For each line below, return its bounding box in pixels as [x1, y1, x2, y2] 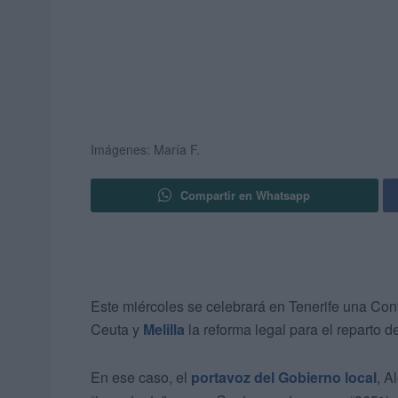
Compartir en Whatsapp [180, 187, 311, 204]
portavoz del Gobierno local [191, 367, 377, 388]
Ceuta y [91, 319, 143, 340]
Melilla [143, 319, 185, 340]
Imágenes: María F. [91, 140, 200, 159]
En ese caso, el [91, 367, 191, 388]
